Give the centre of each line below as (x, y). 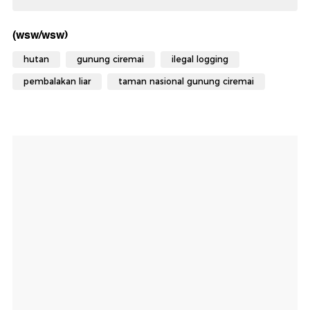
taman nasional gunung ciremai (186, 82)
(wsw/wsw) (40, 35)
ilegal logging (200, 60)
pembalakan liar (57, 82)
